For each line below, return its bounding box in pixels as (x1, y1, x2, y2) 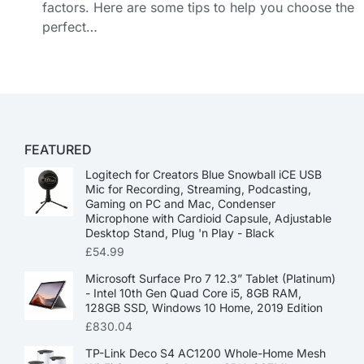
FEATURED (24, 141, 92, 158)
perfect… (42, 19, 97, 35)
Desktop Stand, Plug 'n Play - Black (85, 226, 275, 240)
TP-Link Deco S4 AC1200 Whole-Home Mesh (85, 346, 326, 360)
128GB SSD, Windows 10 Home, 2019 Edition (85, 301, 323, 314)
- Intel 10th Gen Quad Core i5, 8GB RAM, (85, 286, 301, 300)
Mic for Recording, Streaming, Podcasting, (85, 182, 311, 196)
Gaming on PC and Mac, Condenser (85, 197, 275, 210)
